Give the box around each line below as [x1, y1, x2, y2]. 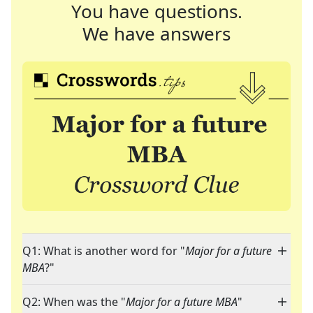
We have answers [82, 21, 231, 46]
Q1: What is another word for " [22, 243, 185, 259]
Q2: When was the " [22, 294, 126, 310]
